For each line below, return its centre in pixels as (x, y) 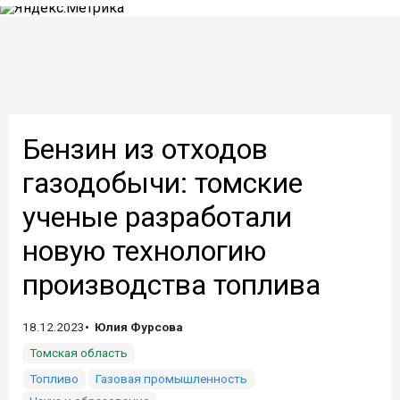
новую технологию (144, 251)
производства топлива (171, 285)
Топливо (54, 379)
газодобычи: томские (162, 183)
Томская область (79, 353)
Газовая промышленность (171, 379)
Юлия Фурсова (139, 327)
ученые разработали (157, 217)
